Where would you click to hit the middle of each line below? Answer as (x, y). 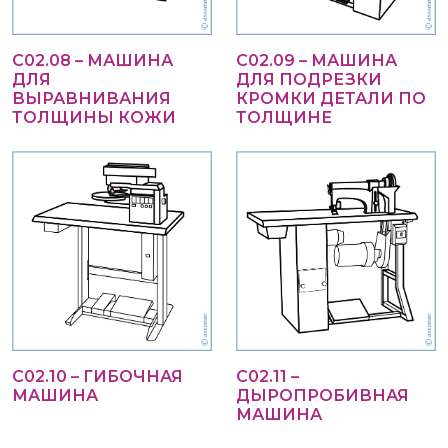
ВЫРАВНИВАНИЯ (91, 98)
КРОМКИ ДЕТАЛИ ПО (331, 98)
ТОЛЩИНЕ (284, 117)
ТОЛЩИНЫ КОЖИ (94, 117)
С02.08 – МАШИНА (92, 60)
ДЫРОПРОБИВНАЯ (322, 395)
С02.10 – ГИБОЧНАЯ (97, 376)
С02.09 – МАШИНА (316, 60)
